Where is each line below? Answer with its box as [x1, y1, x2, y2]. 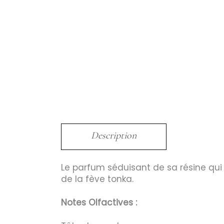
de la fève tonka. [61, 173, 133, 185]
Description [91, 129, 136, 141]
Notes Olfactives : [61, 196, 137, 208]
